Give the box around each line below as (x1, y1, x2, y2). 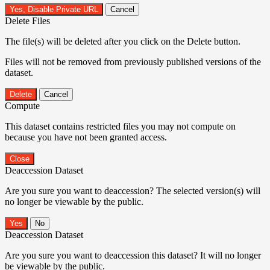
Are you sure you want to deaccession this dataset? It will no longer (5, 250, 261, 260)
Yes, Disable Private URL (10, 4, 98, 14)
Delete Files (5, 15, 50, 26)
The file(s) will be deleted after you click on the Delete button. (5, 36, 240, 46)
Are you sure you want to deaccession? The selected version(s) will (5, 185, 260, 196)
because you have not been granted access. (5, 131, 167, 142)
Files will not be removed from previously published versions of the (5, 56, 261, 67)
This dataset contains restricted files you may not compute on (5, 121, 236, 131)
